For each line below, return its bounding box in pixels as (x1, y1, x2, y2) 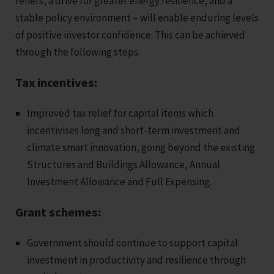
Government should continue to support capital (27, 235, 239, 250)
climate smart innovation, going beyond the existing (27, 140, 256, 154)
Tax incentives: (15, 74, 97, 91)
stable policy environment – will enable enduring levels (15, 10, 259, 24)
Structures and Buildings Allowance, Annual (27, 157, 221, 171)
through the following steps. (15, 45, 140, 59)
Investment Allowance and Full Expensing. (27, 174, 212, 188)
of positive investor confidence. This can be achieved (15, 28, 245, 42)
